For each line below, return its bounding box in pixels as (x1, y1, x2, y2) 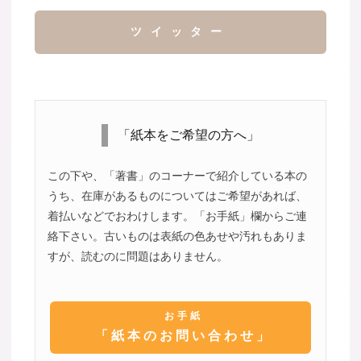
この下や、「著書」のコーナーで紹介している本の (47, 169, 307, 183)
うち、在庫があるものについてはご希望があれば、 (47, 189, 307, 203)
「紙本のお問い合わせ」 (95, 329, 272, 343)
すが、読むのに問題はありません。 (47, 250, 228, 263)
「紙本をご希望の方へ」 (117, 128, 259, 143)
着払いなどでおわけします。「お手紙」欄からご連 (47, 210, 307, 223)
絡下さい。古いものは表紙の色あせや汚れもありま (47, 230, 307, 243)
